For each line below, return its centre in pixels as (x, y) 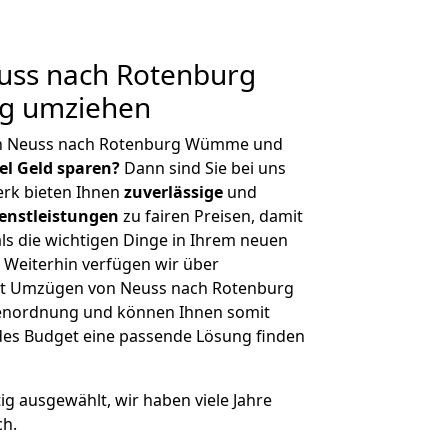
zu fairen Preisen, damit (211, 216)
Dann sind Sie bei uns (203, 168)
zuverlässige (173, 192)
